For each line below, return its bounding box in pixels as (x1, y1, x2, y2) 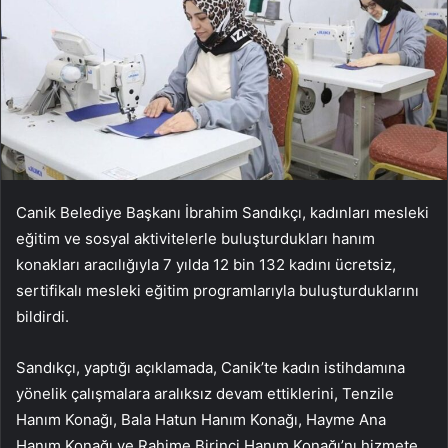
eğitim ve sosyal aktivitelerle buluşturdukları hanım (16, 229, 375, 249)
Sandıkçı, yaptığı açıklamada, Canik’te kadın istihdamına (16, 358, 405, 378)
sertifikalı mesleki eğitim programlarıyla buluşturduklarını (16, 281, 419, 301)
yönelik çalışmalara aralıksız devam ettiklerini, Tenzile (16, 384, 394, 404)
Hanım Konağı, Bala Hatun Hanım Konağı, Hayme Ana (16, 410, 386, 430)
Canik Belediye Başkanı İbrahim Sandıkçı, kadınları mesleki (16, 203, 429, 223)
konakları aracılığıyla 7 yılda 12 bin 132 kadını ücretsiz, (16, 255, 396, 275)
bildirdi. (16, 307, 69, 327)
